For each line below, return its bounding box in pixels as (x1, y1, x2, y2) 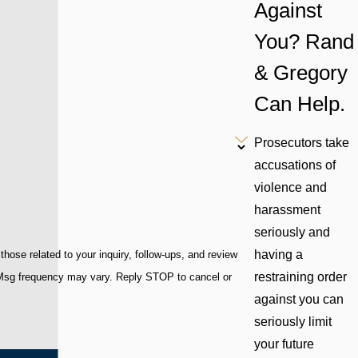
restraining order (253, 270, 347, 284)
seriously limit (253, 315, 332, 329)
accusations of (253, 158, 336, 173)
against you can (253, 292, 344, 307)
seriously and (253, 225, 330, 240)
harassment (253, 203, 320, 217)
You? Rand (253, 29, 354, 54)
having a (253, 248, 303, 262)
